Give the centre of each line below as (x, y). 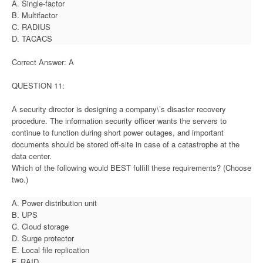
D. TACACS (32, 38)
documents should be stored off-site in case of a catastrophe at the (126, 144)
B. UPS (25, 214)
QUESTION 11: (38, 85)
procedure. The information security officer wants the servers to (119, 120)
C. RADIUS (31, 26)
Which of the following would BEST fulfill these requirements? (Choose (131, 167)
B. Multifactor (35, 15)
